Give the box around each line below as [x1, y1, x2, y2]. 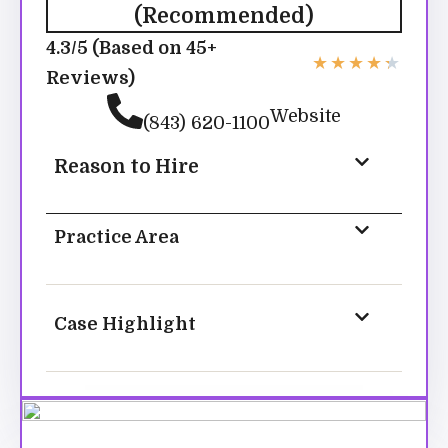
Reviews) [46, 68, 135, 89]
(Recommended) [134, 4, 314, 29]
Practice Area [54, 227, 179, 248]
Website [270, 105, 341, 126]
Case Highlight [54, 314, 196, 335]
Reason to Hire [54, 156, 199, 179]
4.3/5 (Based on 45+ [46, 38, 217, 59]
